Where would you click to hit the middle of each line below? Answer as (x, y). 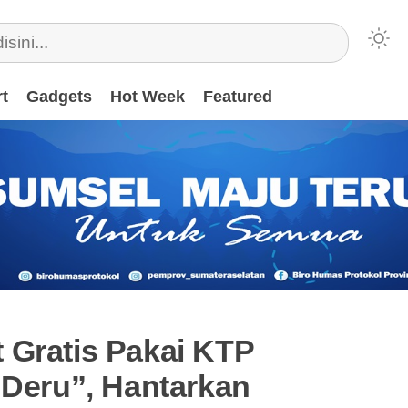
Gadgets (59, 97)
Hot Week (148, 97)
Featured (238, 97)
